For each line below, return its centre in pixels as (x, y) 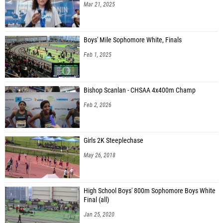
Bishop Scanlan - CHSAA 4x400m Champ (140, 90)
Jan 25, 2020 (99, 214)
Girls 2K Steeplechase (113, 140)
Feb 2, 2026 (98, 105)
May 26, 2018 (100, 155)
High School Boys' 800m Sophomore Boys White (150, 191)
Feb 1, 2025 (98, 55)
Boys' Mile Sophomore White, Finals (133, 40)
